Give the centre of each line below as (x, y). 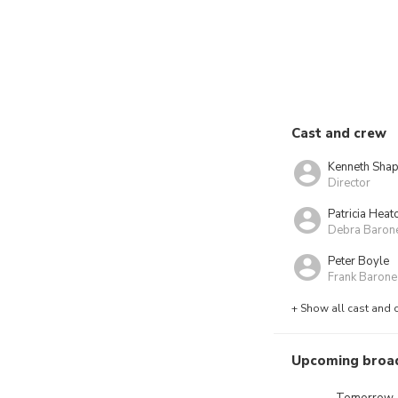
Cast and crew (339, 133)
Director (349, 183)
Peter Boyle (358, 261)
